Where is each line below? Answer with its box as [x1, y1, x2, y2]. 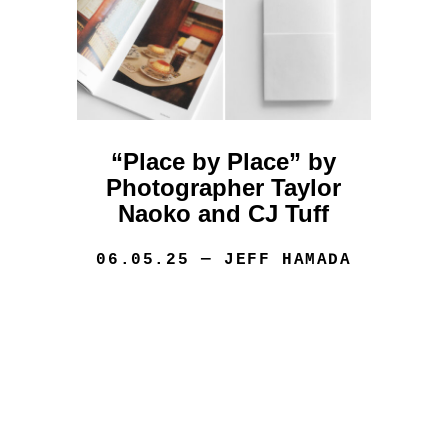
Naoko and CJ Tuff [118, 200, 330, 228]
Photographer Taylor [106, 174, 342, 202]
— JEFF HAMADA [189, 251, 352, 270]
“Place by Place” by [111, 148, 337, 176]
